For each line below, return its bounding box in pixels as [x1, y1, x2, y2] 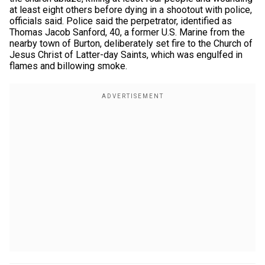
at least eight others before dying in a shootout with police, [9, 4, 252, 15]
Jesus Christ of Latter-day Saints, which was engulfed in [9, 49, 243, 60]
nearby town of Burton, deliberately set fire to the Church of [9, 38, 253, 49]
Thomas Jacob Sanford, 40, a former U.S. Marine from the [9, 27, 245, 38]
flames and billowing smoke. [9, 60, 127, 72]
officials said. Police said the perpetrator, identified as [9, 15, 232, 27]
